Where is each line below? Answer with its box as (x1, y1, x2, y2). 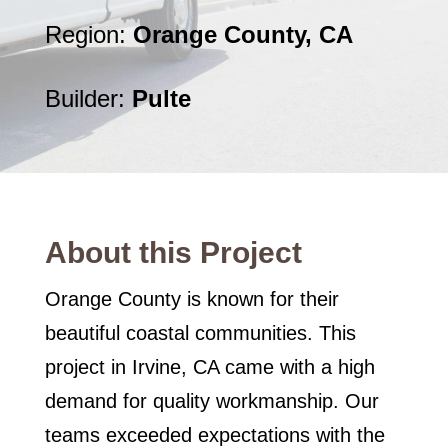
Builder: (44, 85, 132, 113)
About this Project (44, 236, 302, 270)
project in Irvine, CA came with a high (44, 356, 375, 379)
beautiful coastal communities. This (44, 322, 356, 345)
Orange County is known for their (44, 288, 339, 311)
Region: (44, 21, 133, 49)
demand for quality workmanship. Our (44, 390, 379, 413)
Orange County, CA (132, 21, 353, 49)
